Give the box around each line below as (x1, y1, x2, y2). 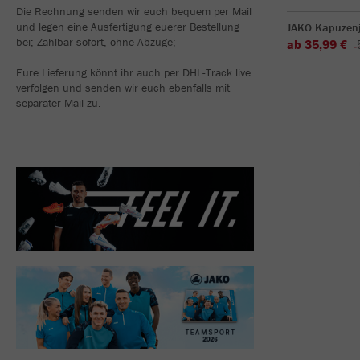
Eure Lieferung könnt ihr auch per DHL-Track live (16, 64, 251, 80)
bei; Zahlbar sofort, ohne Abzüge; (16, 34, 176, 49)
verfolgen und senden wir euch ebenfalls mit (16, 80, 230, 95)
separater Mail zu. (16, 95, 101, 110)
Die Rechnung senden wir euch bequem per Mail (16, 3, 252, 18)
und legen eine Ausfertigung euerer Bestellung (16, 18, 239, 34)
